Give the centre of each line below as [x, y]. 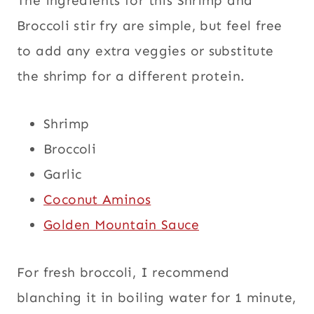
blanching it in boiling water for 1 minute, [157, 297]
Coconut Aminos [97, 199]
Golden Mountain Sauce [121, 224]
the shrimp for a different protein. [131, 76]
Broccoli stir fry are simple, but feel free [150, 25]
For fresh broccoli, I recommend [123, 272]
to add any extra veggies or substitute [145, 50]
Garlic [63, 174]
